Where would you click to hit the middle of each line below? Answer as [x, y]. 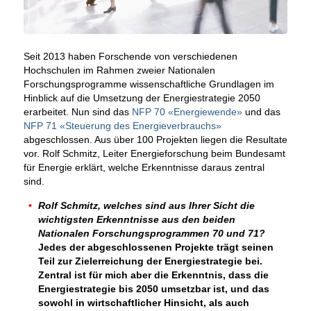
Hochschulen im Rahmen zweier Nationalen [119, 70]
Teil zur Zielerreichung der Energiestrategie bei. [150, 261]
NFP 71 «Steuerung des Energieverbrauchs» [122, 125]
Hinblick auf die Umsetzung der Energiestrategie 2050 [142, 98]
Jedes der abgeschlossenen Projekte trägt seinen [155, 247]
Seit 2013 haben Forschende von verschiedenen [130, 56]
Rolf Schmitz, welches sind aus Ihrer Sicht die [146, 205]
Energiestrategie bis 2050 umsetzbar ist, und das [153, 288]
